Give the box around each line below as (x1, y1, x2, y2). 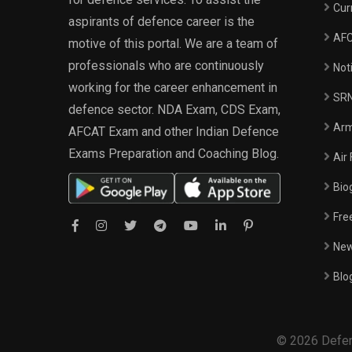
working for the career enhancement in (68, 80, 277, 95)
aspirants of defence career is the (68, 14, 255, 29)
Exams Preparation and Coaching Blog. (68, 146, 279, 161)
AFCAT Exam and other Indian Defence (68, 124, 279, 139)
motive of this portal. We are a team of (68, 36, 278, 51)
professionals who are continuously (68, 58, 264, 73)
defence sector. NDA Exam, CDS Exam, (68, 102, 280, 117)
